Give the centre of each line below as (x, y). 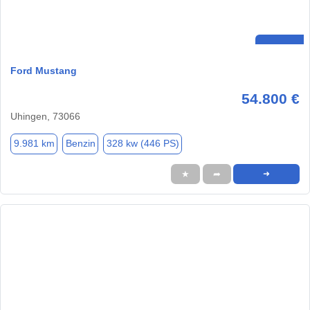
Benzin (80, 144)
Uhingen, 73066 (45, 116)
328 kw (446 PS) (143, 144)
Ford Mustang (44, 70)
